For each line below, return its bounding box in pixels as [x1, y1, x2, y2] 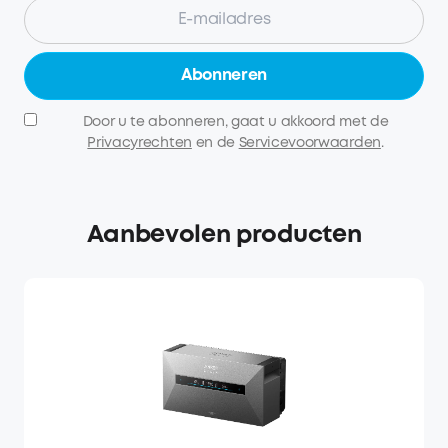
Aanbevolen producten [86, 224, 362, 246]
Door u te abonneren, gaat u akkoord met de [82, 115, 389, 128]
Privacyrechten [87, 136, 192, 149]
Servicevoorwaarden [238, 136, 381, 149]
